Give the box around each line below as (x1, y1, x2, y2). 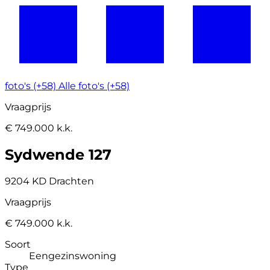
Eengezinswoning (29, 250, 116, 262)
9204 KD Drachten (5, 175, 94, 187)
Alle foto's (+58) (58, 80, 130, 92)
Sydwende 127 (5, 145, 111, 163)
